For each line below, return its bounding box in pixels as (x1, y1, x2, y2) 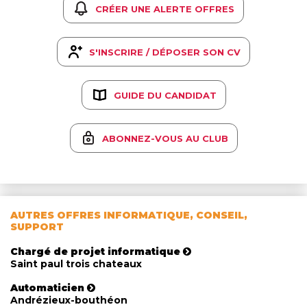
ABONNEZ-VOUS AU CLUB (101, 132, 228, 144)
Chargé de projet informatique (10, 245, 180, 258)
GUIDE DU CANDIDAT (113, 89, 217, 101)
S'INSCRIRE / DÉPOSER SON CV (89, 46, 241, 58)
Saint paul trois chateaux (10, 258, 142, 271)
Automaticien (10, 282, 84, 295)
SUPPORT (10, 221, 64, 234)
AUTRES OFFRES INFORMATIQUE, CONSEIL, (10, 209, 247, 222)
